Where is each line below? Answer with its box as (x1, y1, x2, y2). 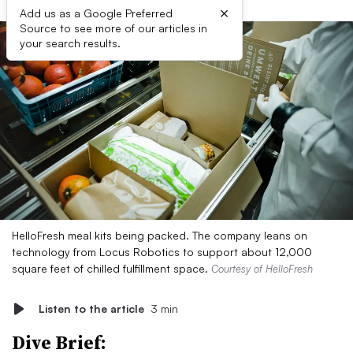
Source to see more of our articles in (20, 21, 207, 35)
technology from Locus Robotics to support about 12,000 (12, 245, 312, 258)
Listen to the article (39, 302, 144, 315)
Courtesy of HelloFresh (211, 262, 313, 275)
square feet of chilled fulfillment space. (12, 262, 211, 275)
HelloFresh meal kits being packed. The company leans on (12, 229, 307, 242)
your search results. (20, 36, 121, 50)
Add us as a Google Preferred (20, 6, 173, 20)
